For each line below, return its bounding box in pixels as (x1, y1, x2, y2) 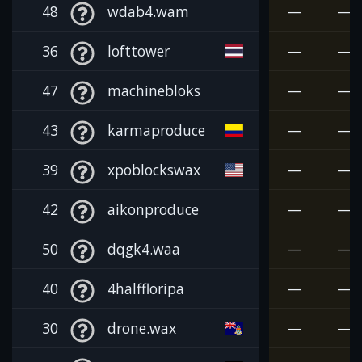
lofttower (107, 40, 170, 61)
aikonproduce (107, 199, 199, 219)
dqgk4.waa (107, 238, 180, 259)
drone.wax (107, 318, 176, 338)
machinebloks (107, 80, 200, 100)
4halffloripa (107, 278, 184, 298)
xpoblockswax (107, 159, 200, 179)
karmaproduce (107, 120, 205, 140)
